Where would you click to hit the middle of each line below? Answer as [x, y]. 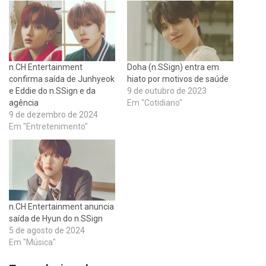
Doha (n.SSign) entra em [173, 67]
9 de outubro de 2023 [167, 91]
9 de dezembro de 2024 [53, 115]
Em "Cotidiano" [155, 103]
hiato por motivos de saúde [178, 79]
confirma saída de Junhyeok [62, 79]
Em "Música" [32, 242]
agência [24, 103]
